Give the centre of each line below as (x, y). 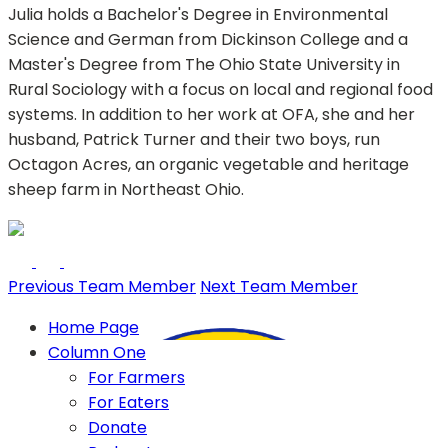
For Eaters (128, 403)
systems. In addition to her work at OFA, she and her (211, 115)
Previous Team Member (102, 287)
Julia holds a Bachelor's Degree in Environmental (198, 15)
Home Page (93, 328)
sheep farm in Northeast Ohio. (126, 190)
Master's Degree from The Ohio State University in (204, 65)
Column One (97, 353)
